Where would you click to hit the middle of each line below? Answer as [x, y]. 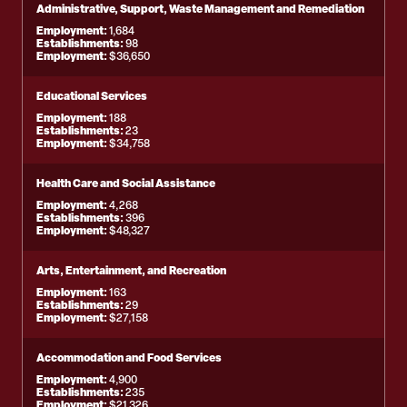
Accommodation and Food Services [129, 357]
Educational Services [92, 96]
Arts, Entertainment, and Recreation [131, 270]
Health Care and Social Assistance [126, 183]
